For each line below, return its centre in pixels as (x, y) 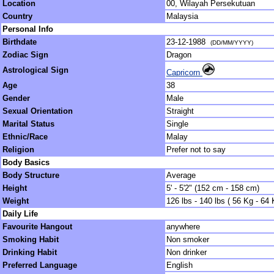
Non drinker (187, 252)
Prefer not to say (196, 150)
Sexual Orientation (38, 111)
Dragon (179, 55)
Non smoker (188, 239)
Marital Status (28, 124)
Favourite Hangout (37, 227)
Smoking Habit (31, 239)
